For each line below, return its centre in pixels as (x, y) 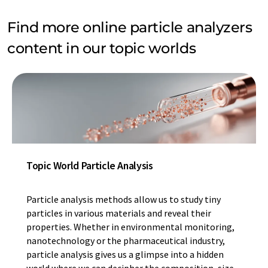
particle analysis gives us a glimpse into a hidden (125, 255)
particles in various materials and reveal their (119, 213)
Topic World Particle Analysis (90, 166)
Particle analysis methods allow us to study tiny (124, 200)
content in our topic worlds (102, 48)
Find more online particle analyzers (130, 27)
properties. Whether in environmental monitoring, (130, 227)
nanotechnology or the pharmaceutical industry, (126, 241)
